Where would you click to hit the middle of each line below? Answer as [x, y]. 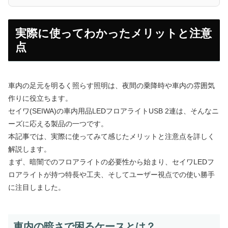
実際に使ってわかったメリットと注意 [113, 33]
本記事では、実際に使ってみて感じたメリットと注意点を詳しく [111, 137]
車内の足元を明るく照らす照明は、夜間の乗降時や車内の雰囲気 [111, 86]
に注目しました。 [37, 188]
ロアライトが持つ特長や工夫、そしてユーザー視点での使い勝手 [111, 175]
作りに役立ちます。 [40, 98]
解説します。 [30, 149]
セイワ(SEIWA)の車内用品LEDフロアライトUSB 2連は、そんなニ [113, 111]
